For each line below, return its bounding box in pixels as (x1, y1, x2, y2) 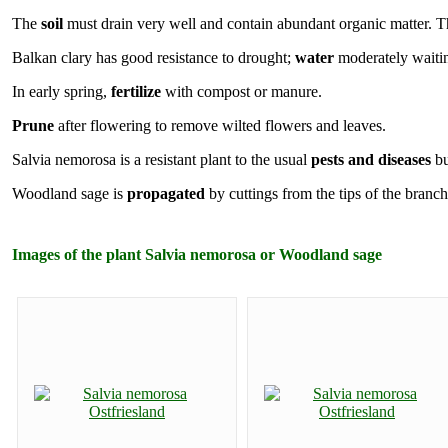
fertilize (111, 82, 161, 100)
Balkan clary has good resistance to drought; (12, 48, 295, 66)
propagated (127, 184, 205, 202)
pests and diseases (311, 150, 431, 168)
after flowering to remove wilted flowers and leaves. (54, 116, 386, 134)
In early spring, (12, 82, 111, 100)
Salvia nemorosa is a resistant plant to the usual (12, 150, 311, 168)
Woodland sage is (12, 184, 127, 202)
